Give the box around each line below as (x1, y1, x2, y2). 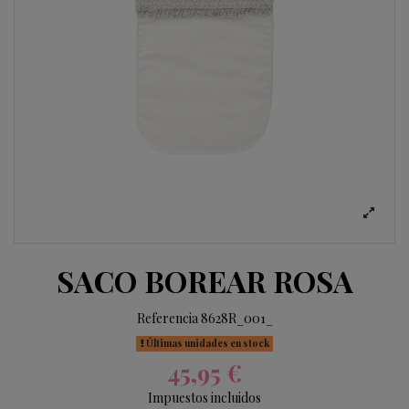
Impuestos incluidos (148, 388, 261, 406)
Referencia (136, 309, 198, 328)
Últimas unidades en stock (143, 336, 269, 350)
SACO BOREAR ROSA (56, 261, 353, 301)
